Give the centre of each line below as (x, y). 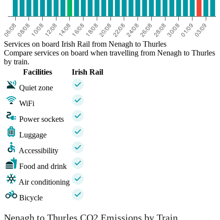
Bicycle (31, 198)
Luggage (33, 135)
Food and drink (43, 166)
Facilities (38, 72)
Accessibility (39, 151)
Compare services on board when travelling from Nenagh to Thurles (110, 53)
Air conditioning (44, 182)
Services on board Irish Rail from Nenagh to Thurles (85, 44)
